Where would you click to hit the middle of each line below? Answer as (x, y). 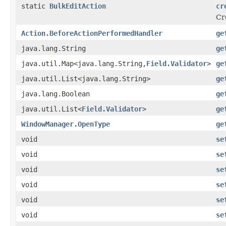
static (35, 6)
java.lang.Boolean (55, 94)
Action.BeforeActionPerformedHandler (92, 33)
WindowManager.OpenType (66, 124)
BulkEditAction (78, 6)
